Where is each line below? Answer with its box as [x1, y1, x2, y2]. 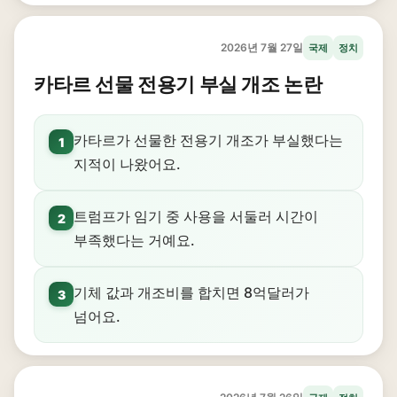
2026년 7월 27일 [221, 40, 303, 54]
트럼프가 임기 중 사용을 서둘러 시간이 [74, 207, 318, 225]
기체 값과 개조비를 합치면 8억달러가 [74, 284, 309, 301]
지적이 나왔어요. [74, 155, 181, 173]
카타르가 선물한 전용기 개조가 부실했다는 [74, 131, 343, 149]
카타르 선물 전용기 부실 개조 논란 [34, 73, 323, 96]
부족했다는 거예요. [74, 231, 195, 249]
